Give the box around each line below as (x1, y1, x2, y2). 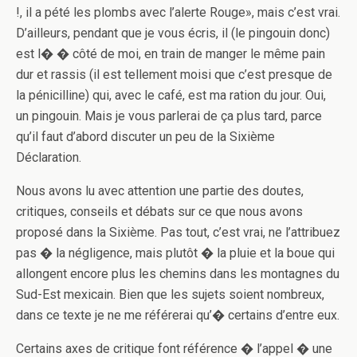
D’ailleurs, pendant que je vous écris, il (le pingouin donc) (16, 25, 330, 41)
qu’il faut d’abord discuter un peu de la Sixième (16, 129, 275, 144)
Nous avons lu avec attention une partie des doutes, (16, 183, 304, 198)
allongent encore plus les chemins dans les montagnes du (16, 266, 339, 281)
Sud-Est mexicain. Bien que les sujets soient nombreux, (16, 287, 324, 302)
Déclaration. (16, 150, 81, 165)
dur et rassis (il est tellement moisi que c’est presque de (16, 67, 332, 82)
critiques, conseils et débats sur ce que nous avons (16, 204, 303, 219)
